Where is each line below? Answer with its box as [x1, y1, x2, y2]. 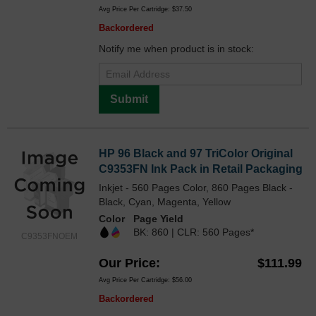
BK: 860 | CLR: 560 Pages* [133, 226, 254, 238]
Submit [110, 93, 148, 106]
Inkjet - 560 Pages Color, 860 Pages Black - [99, 182, 293, 194]
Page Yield [133, 213, 183, 225]
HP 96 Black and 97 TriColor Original [99, 147, 293, 160]
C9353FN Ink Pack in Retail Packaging [99, 163, 303, 176]
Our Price [99, 256, 156, 271]
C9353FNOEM [21, 231, 78, 242]
